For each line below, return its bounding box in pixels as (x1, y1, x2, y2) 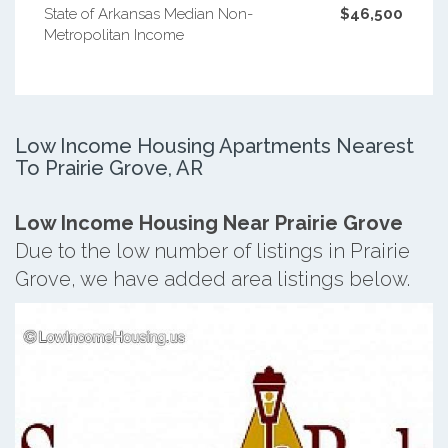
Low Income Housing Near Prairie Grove (15, 210, 403, 235)
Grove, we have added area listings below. (15, 266, 410, 291)
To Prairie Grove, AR (15, 155, 203, 180)
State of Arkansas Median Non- (43, 4, 253, 23)
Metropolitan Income (43, 25, 184, 44)
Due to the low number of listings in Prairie (15, 238, 410, 263)
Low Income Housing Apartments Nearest (15, 133, 414, 158)
